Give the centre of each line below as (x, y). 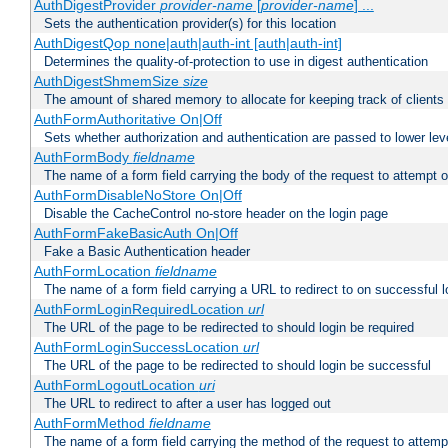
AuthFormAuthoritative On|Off (127, 119)
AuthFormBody (83, 157)
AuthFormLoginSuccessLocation (138, 347)
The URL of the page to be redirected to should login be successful (237, 366)
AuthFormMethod (91, 423)
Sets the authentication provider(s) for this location (190, 24)
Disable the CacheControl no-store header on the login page (216, 214)
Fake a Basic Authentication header (147, 252)
